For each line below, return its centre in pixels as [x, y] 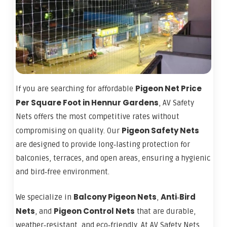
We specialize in [45, 197]
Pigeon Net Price [169, 88]
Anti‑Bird [178, 197]
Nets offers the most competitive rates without [98, 116]
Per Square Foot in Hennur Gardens [87, 102]
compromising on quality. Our [69, 130]
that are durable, [165, 212]
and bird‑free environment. [63, 172]
